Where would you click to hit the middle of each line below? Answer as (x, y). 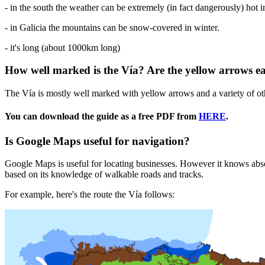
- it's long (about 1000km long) (62, 47)
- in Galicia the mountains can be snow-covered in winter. (112, 27)
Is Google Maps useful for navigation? (97, 141)
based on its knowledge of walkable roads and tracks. (104, 174)
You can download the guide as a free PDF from (102, 117)
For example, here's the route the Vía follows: (90, 195)
